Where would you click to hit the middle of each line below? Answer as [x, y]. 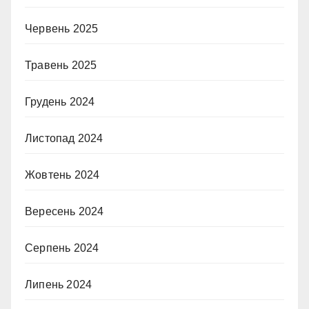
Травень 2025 [61, 65]
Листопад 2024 [64, 138]
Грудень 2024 [60, 102]
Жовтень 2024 [62, 175]
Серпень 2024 [62, 248]
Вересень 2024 [64, 211]
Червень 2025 [62, 29]
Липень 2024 [59, 285]
